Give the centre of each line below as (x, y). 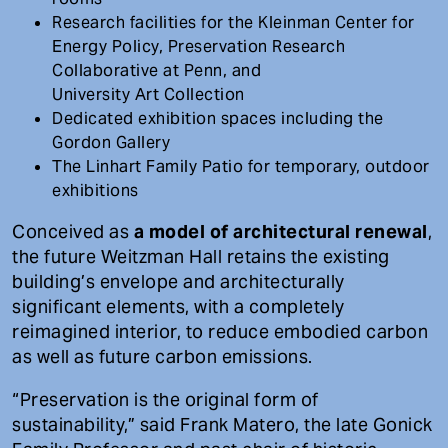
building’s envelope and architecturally (178, 281)
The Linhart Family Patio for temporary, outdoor (241, 166)
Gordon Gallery (111, 142)
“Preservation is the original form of (165, 399)
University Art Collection (148, 94)
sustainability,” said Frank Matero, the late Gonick (222, 424)
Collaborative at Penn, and (156, 70)
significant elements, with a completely (178, 306)
